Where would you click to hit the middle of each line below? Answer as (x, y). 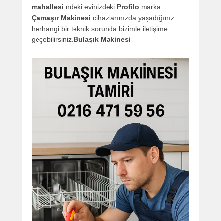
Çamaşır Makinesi (61, 18)
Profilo (128, 7)
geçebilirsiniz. (53, 40)
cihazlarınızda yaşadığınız (132, 18)
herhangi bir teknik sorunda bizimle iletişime (100, 29)
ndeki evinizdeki (90, 7)
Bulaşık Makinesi (102, 40)
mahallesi (48, 7)
